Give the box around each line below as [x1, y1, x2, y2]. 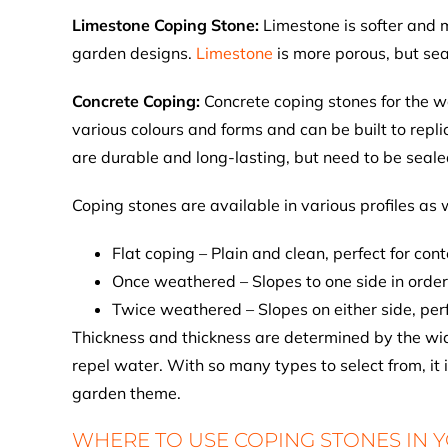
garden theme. [72, 383, 181, 403]
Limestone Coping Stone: [72, 15, 263, 35]
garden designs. [72, 43, 196, 63]
